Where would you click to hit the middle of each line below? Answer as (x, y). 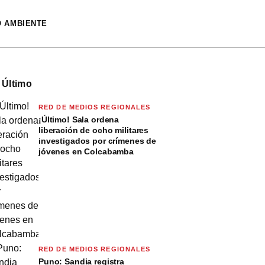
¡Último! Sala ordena (79, 119)
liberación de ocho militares (94, 130)
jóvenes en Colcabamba (86, 151)
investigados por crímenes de (98, 141)
